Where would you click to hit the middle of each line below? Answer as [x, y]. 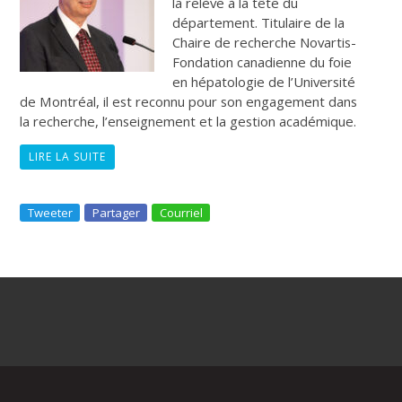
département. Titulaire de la [259, 22]
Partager [117, 212]
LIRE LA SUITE [68, 156]
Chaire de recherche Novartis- [265, 42]
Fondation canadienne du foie [262, 61]
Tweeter [51, 212]
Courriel [182, 212]
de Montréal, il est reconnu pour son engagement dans [189, 101]
